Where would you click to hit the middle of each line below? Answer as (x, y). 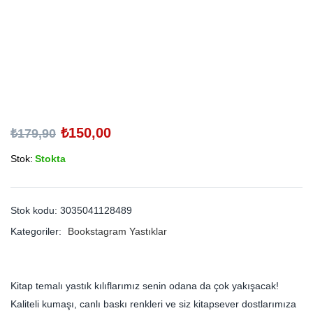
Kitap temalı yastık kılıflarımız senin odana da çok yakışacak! (145, 286)
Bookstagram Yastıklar (117, 231)
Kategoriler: (37, 231)
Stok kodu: (35, 210)
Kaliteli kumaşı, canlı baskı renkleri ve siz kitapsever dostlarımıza (153, 304)
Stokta (50, 159)
